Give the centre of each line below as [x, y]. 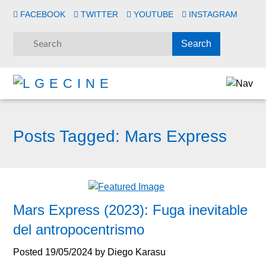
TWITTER [100, 14]
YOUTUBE [154, 14]
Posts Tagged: [67, 136]
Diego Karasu [137, 252]
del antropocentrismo [79, 230]
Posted [29, 252]
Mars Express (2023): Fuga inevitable [131, 210]
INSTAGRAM [213, 14]
